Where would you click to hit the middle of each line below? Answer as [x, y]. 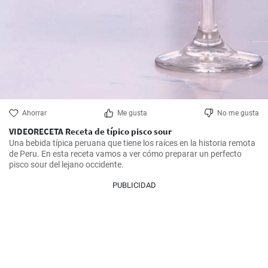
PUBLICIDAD [134, 185]
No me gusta [238, 113]
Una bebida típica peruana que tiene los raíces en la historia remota [132, 143]
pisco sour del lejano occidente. [66, 165]
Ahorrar [34, 113]
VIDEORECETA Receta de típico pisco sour [90, 131]
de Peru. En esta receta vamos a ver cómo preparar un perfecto [125, 154]
